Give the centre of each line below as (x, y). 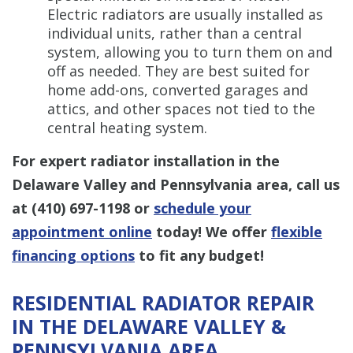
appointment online (82, 231)
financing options (73, 255)
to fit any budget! (199, 255)
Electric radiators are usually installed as (185, 14)
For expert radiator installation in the (146, 160)
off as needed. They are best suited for (178, 71)
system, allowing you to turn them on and (190, 52)
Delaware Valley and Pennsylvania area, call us (176, 184)
